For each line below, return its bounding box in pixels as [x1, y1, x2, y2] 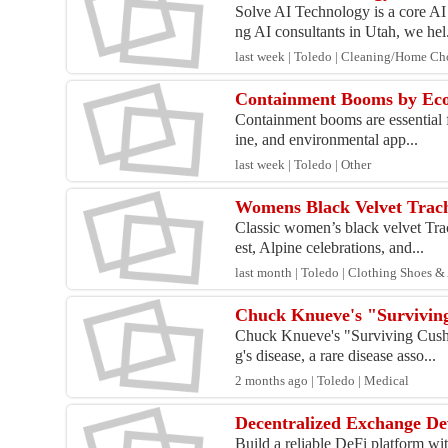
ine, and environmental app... [235, 131, 419, 149]
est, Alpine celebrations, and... [235, 239, 425, 257]
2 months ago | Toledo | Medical [235, 374, 410, 389]
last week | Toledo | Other [235, 158, 372, 173]
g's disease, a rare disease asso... [235, 347, 437, 365]
